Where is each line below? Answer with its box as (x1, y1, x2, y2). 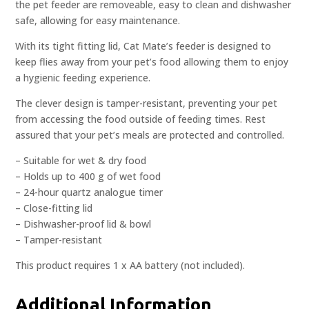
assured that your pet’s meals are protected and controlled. (15, 128, 285, 142)
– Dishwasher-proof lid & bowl (15, 217, 152, 231)
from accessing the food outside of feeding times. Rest (15, 112, 266, 126)
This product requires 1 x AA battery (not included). (15, 259, 246, 272)
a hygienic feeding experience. (15, 71, 151, 85)
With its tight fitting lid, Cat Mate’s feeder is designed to (15, 39, 272, 53)
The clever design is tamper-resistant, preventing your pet (15, 97, 278, 110)
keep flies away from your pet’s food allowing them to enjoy (15, 55, 289, 69)
